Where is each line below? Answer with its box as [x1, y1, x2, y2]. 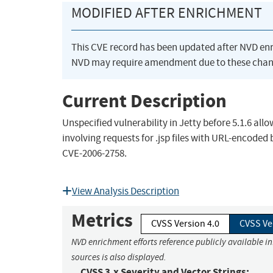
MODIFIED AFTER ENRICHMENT [71, 4, 262, 23]
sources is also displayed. [71, 252, 166, 263]
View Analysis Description [72, 185, 179, 198]
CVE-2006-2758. [62, 147, 127, 160]
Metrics [71, 208, 133, 233]
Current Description [62, 88, 227, 113]
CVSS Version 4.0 [151, 218, 219, 230]
